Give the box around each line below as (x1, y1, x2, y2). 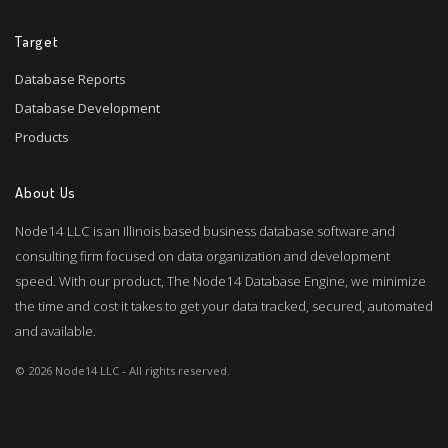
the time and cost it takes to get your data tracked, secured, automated (15, 296, 433, 315)
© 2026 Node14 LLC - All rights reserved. (15, 362, 230, 378)
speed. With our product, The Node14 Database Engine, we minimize (15, 271, 426, 290)
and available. (15, 321, 96, 340)
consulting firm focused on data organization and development (15, 246, 390, 265)
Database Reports (15, 70, 126, 89)
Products (15, 128, 69, 147)
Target (15, 32, 59, 52)
